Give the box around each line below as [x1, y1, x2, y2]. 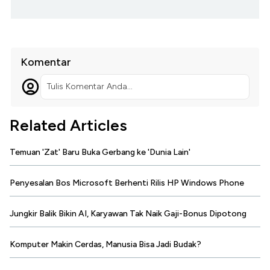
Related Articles [10, 116, 127, 136]
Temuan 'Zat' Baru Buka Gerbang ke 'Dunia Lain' [10, 147, 190, 158]
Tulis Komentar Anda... [46, 81, 133, 92]
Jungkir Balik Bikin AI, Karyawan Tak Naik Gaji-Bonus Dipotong [10, 209, 246, 219]
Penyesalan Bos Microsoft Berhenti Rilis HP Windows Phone [10, 178, 244, 189]
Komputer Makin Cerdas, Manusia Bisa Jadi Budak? [10, 239, 201, 250]
